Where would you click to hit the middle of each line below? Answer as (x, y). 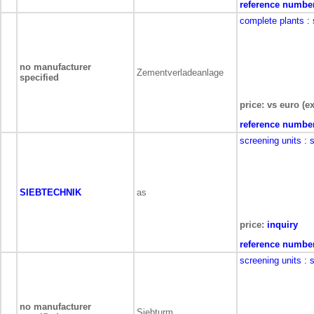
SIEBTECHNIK (50, 192)
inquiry (282, 225)
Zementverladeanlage (180, 73)
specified (39, 77)
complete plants (272, 21)
